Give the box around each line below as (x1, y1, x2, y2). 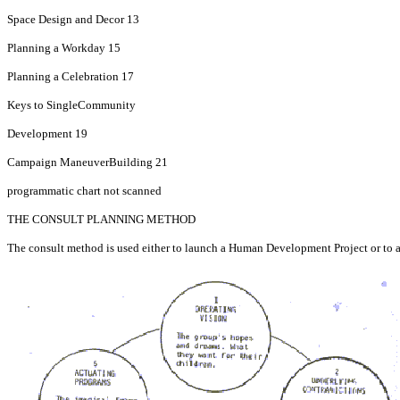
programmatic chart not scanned (7, 184, 162, 197)
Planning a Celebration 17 (7, 70, 134, 83)
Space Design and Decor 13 (7, 12, 139, 26)
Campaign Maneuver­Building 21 (7, 155, 168, 169)
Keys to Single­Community (7, 98, 136, 112)
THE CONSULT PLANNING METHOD (7, 212, 196, 226)
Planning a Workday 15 (7, 41, 121, 54)
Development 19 (7, 127, 87, 140)
